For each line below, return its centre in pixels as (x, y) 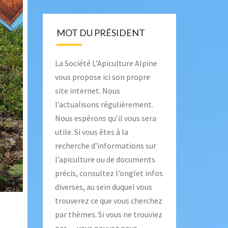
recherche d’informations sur (105, 146)
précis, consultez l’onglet (100, 173)
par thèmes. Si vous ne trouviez (108, 214)
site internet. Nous (87, 91)
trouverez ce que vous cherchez (108, 201)
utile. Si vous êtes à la (91, 132)
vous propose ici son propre (102, 77)
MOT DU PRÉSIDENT (101, 33)
